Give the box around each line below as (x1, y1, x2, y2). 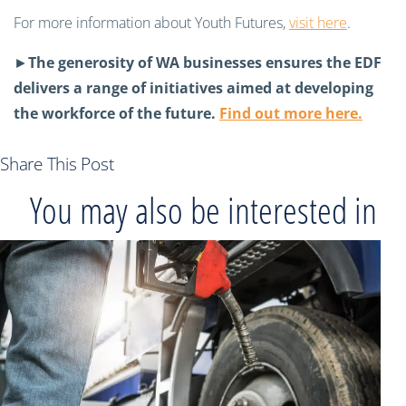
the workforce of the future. (14, 103, 219, 123)
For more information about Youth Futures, (14, 13, 289, 33)
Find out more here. (219, 103, 362, 123)
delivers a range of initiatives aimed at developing (14, 78, 373, 98)
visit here (289, 13, 347, 33)
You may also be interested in (29, 185, 377, 235)
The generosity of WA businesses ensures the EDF (28, 53, 382, 72)
